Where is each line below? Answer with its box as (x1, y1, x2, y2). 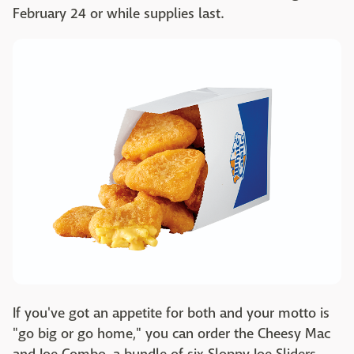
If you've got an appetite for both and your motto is (13, 304, 330, 323)
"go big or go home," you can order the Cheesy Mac (13, 325, 330, 344)
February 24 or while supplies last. (13, 4, 224, 23)
